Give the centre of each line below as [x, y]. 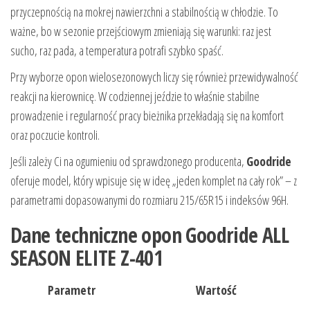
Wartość [216, 290]
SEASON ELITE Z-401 [87, 257]
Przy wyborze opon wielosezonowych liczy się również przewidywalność [154, 76]
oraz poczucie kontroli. [55, 135]
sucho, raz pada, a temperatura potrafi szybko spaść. [117, 50]
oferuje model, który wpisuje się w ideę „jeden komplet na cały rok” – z [154, 180]
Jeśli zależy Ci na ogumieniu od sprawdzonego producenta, [128, 161]
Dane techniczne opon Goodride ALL [150, 235]
